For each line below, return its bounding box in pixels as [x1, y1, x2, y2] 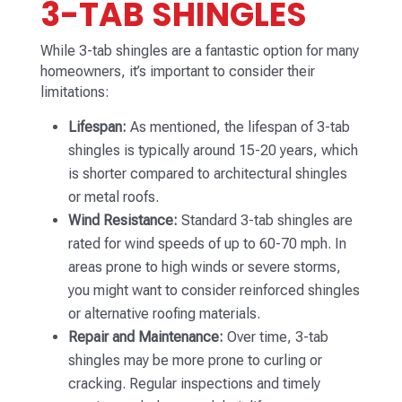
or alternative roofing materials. [67, 305, 260, 323]
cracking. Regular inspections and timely [67, 375, 320, 393]
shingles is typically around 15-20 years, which [67, 142, 358, 160]
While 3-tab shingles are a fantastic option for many [39, 42, 359, 60]
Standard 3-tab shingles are [177, 212, 353, 230]
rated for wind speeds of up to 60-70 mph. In [67, 235, 346, 253]
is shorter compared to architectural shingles [67, 165, 347, 183]
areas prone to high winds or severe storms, [67, 258, 341, 276]
